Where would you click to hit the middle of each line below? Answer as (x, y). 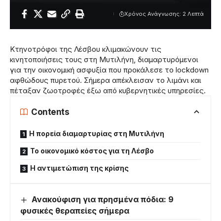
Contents (50, 112)
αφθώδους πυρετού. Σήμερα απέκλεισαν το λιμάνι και (106, 80)
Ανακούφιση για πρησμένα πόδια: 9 (103, 199)
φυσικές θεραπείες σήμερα (75, 211)
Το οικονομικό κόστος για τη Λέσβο (92, 151)
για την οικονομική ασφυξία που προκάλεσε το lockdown (109, 70)
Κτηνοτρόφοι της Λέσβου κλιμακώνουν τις (86, 49)
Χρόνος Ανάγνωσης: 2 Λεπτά (164, 14)
